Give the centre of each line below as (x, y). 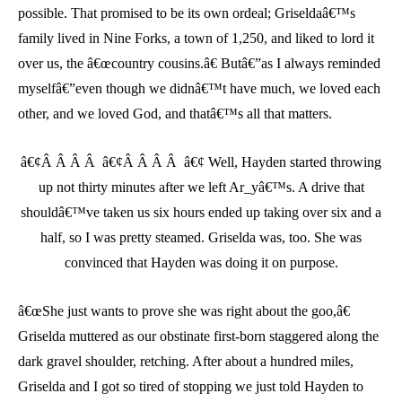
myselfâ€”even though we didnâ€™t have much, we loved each (199, 89)
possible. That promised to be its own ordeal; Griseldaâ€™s (187, 13)
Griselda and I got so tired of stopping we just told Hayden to (191, 387)
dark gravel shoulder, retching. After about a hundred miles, (186, 362)
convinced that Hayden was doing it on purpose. (201, 263)
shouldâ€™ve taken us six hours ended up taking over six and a (201, 213)
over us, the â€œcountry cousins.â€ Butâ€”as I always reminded (199, 64)
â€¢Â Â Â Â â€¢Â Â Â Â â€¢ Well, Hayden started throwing (201, 162)
